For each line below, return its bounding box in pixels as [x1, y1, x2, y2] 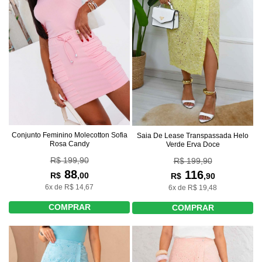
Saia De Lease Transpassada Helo [137, 131, 249, 140]
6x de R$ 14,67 [45, 183, 94, 192]
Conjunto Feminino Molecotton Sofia [11, 131, 127, 140]
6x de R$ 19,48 [168, 183, 217, 192]
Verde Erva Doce [166, 140, 220, 149]
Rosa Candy [49, 140, 89, 149]
